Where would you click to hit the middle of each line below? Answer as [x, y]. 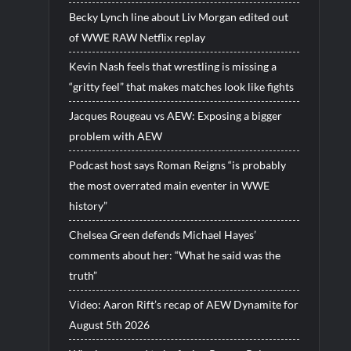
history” [88, 205]
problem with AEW [115, 136]
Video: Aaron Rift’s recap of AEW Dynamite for [183, 304]
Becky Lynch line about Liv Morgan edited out [178, 16]
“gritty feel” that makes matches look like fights [181, 86]
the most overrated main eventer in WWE [169, 185]
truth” [83, 275]
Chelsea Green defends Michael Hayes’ [162, 234]
